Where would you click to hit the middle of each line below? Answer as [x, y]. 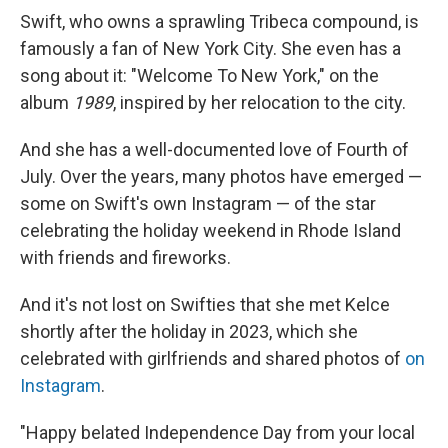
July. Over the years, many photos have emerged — [221, 176]
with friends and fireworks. [125, 257]
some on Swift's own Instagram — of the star [198, 203]
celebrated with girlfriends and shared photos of [212, 358]
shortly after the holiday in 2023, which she [189, 331]
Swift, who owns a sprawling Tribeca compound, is [219, 21]
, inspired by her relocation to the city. [259, 102]
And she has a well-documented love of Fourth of [214, 149]
